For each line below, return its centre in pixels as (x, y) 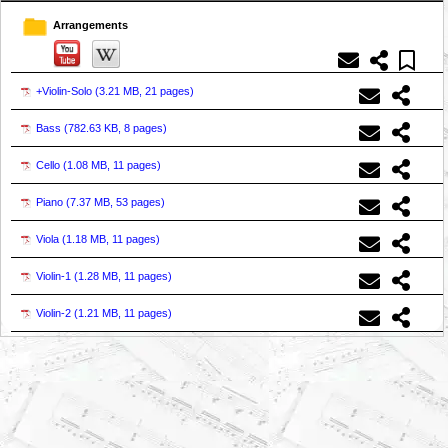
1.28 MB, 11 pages (123, 276)
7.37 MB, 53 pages (115, 202)
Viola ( (51, 239)
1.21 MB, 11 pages (123, 313)
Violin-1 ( (57, 276)
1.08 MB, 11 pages (112, 165)
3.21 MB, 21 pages (144, 91)
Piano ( (53, 202)
